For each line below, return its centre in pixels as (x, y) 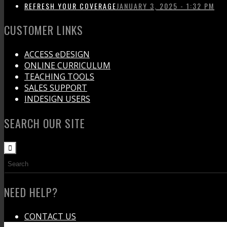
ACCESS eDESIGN (57, 54)
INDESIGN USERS (57, 99)
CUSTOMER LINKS (44, 30)
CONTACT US (50, 216)
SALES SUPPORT (56, 88)
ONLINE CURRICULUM (67, 65)
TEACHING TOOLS (59, 77)
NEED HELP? (31, 192)
